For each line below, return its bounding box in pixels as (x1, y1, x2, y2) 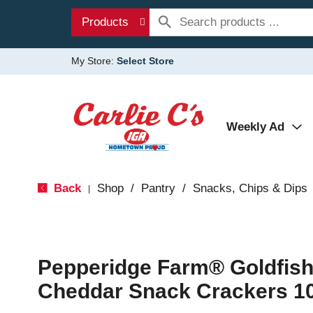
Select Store (117, 55, 174, 66)
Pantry (140, 182, 175, 195)
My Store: (71, 55, 117, 66)
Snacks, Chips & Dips (192, 182, 307, 195)
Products (82, 15, 129, 29)
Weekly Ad (226, 120, 284, 133)
